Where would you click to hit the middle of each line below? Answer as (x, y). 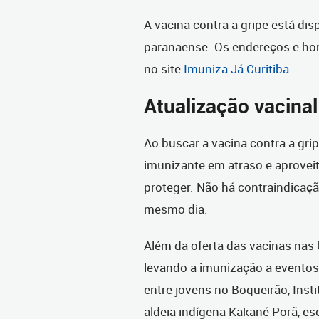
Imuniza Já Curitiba (236, 69)
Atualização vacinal (231, 106)
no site (164, 69)
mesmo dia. (176, 209)
